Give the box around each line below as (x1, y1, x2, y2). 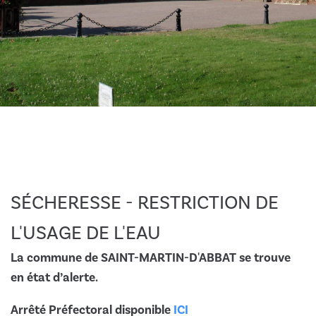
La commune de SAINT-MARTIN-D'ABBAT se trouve (11, 250, 291, 266)
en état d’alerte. (11, 269, 98, 286)
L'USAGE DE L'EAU (11, 221, 161, 245)
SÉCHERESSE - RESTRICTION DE (11, 190, 279, 215)
